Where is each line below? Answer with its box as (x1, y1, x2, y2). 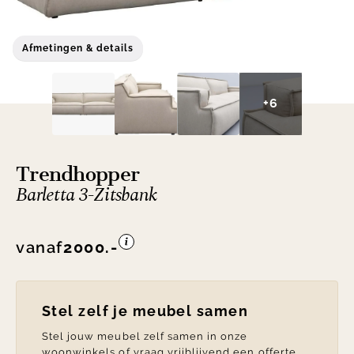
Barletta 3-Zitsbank (16, 181, 157, 210)
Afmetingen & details (22, 42, 134, 54)
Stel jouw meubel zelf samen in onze (42, 330, 248, 343)
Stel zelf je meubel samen (42, 303, 248, 320)
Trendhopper (16, 162, 140, 187)
